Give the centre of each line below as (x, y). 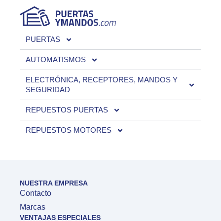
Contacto (36, 193)
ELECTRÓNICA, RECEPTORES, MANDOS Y (102, 80)
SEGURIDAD (48, 90)
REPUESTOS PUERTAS (67, 110)
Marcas (33, 207)
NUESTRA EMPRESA (54, 183)
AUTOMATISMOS (56, 60)
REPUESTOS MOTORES (69, 130)
